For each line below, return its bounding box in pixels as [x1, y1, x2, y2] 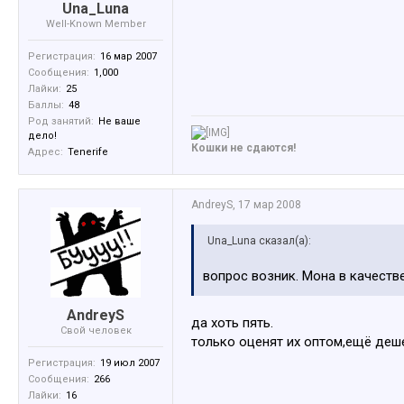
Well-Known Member [45, 18, 146, 30]
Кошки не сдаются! [191, 142, 296, 154]
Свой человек [60, 325, 132, 336]
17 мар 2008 [238, 198, 301, 211]
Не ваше [98, 115, 141, 127]
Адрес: [28, 146, 63, 158]
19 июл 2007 [100, 357, 160, 369]
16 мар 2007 [100, 50, 157, 62]
